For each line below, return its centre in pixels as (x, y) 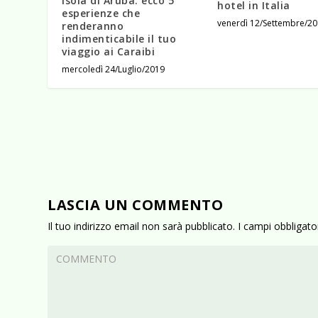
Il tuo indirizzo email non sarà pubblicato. (142, 226)
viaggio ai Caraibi (109, 52)
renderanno (93, 26)
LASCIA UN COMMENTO (136, 205)
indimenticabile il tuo (119, 39)
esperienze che (101, 13)
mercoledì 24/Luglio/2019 (114, 70)
